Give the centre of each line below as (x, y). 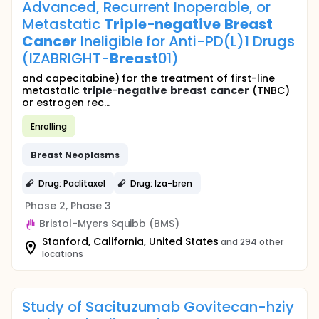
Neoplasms (92, 155)
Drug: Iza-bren (161, 183)
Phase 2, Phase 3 (68, 206)
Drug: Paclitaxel (72, 183)
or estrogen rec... (66, 103)
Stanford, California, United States (130, 241)
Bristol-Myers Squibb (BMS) (110, 224)
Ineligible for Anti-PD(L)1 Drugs (185, 41)
